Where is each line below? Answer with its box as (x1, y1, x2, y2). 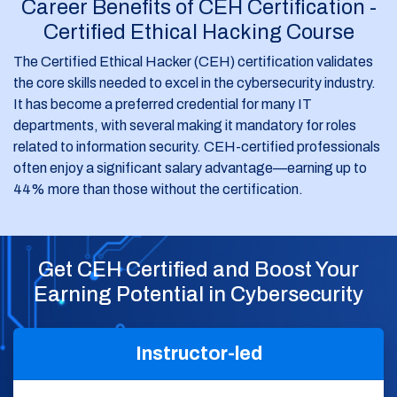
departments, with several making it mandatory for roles (13, 117, 356, 133)
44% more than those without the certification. (13, 181, 308, 197)
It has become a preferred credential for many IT (13, 96, 312, 112)
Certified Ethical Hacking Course (43, 19, 354, 43)
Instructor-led (135, 342, 262, 364)
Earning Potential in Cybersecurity (34, 282, 363, 306)
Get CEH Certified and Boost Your (38, 257, 359, 281)
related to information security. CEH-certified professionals (13, 138, 380, 154)
